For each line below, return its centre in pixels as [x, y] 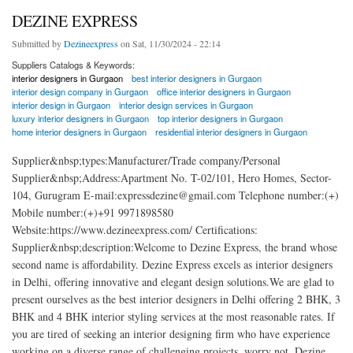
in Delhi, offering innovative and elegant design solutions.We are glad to [173, 281]
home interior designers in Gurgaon [79, 132]
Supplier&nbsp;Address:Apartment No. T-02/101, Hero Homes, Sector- [172, 177]
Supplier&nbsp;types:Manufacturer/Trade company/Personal [146, 160]
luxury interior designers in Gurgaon [80, 119]
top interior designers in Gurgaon [221, 119]
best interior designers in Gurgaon [197, 78]
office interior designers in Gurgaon [224, 92]
